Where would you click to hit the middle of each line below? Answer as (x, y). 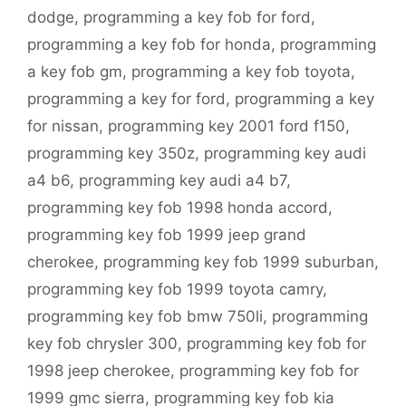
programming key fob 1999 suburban (239, 262)
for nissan (63, 126)
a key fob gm (75, 72)
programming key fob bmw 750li (145, 317)
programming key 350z (111, 154)
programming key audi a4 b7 (183, 181)
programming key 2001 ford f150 (227, 126)
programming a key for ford (126, 99)
